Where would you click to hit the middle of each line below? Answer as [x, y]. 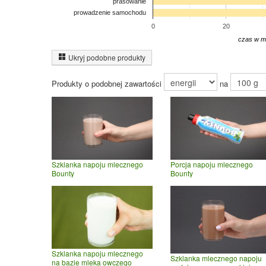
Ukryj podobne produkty [107, 57]
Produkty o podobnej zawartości [108, 84]
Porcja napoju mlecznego [212, 164]
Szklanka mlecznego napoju [216, 258]
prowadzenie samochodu [110, 13]
